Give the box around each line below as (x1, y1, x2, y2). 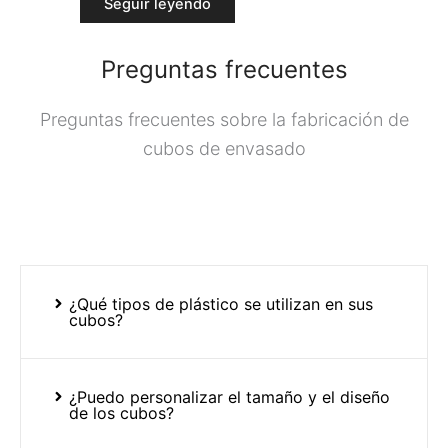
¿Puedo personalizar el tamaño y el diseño (68, 387, 390, 408)
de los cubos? (68, 403, 174, 424)
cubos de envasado (142, 137, 306, 159)
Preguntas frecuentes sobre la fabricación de (39, 108, 409, 130)
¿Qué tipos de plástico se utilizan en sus (68, 294, 373, 315)
